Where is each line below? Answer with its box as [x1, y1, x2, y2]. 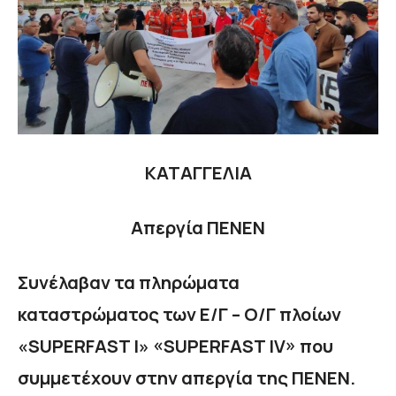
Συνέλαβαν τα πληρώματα [18, 270, 240, 294]
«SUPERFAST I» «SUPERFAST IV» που [18, 333, 333, 358]
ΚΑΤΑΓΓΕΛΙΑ [144, 160, 252, 185]
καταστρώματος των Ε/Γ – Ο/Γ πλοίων [18, 301, 341, 326]
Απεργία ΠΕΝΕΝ [131, 215, 265, 240]
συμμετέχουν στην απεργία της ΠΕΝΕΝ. [18, 365, 355, 390]
